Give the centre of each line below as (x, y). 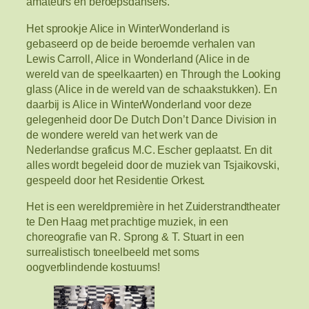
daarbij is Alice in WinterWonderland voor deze (139, 104)
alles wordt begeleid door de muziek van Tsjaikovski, (153, 165)
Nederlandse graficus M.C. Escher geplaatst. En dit (149, 149)
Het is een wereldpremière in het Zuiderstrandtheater (153, 206)
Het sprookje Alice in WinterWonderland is (128, 28)
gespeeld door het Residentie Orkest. (116, 180)
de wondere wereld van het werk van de (122, 134)
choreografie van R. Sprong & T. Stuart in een (135, 236)
